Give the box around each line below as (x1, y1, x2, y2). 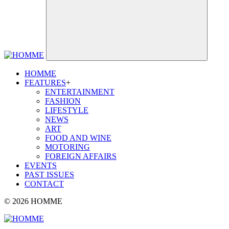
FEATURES (25, 78, 66, 87)
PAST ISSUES (25, 170, 74, 179)
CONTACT (25, 179, 64, 188)
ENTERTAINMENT (45, 87, 114, 96)
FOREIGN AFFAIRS (45, 151, 117, 161)
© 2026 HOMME (4, 196, 62, 205)
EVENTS (25, 161, 57, 170)
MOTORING (45, 142, 90, 151)
